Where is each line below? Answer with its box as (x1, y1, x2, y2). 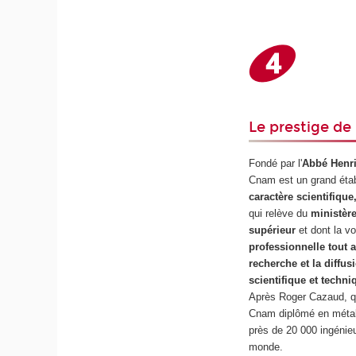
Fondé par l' (249, 157, 303, 170)
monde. (249, 341, 284, 354)
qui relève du (249, 207, 308, 220)
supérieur (249, 224, 296, 237)
